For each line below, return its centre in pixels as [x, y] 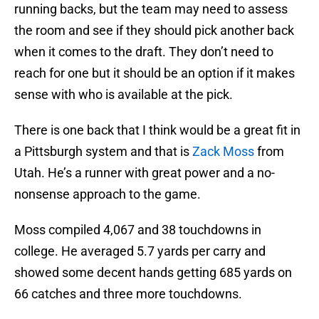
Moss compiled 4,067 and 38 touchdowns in [138, 230]
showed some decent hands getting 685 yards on [153, 273]
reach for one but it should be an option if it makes [155, 73]
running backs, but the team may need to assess [151, 9]
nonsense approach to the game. [108, 194]
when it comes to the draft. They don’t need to [144, 52]
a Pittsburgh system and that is [103, 152]
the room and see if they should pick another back [154, 31]
